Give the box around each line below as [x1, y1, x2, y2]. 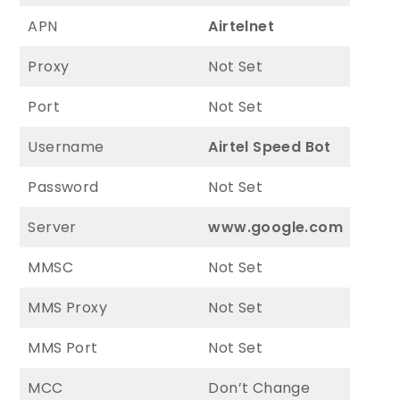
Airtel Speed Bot [208, 136, 331, 157]
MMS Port [28, 337, 98, 358]
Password [28, 176, 99, 197]
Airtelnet [208, 15, 275, 37]
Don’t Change [208, 377, 311, 398]
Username [28, 136, 104, 157]
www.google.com [208, 216, 344, 237]
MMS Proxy [28, 296, 108, 318]
